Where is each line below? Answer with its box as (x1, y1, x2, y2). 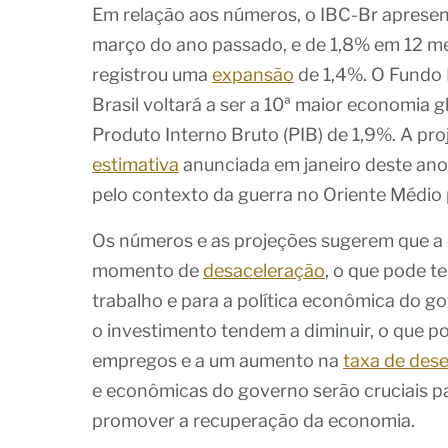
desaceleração (203, 259, 325, 281)
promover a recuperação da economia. (92, 409, 415, 431)
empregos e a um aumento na (92, 349, 343, 371)
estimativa (92, 153, 179, 175)
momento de (92, 259, 203, 281)
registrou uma (92, 63, 212, 85)
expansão (212, 63, 294, 85)
